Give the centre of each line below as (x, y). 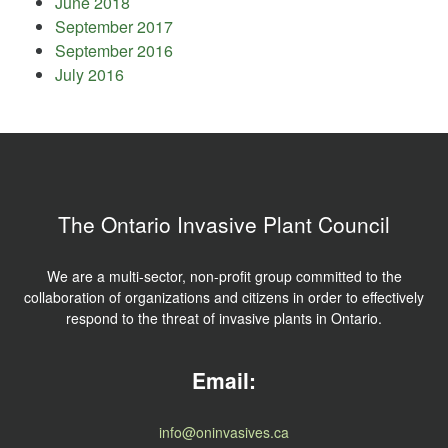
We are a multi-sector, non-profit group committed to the (224, 276)
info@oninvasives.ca (224, 432)
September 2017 (114, 26)
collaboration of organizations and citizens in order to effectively (224, 297)
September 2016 (114, 50)
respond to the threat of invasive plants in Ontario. (224, 318)
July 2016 (89, 74)
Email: (224, 380)
